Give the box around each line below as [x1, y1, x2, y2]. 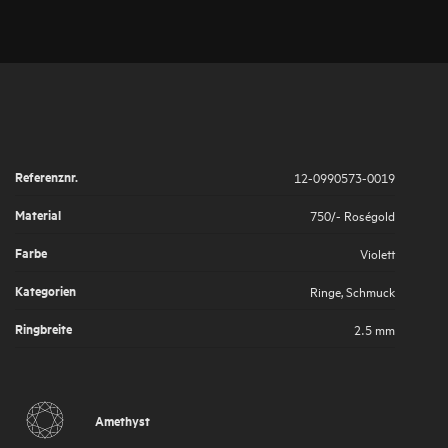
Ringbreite [15, 318, 72, 338]
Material [15, 204, 61, 224]
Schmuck [346, 280, 395, 300]
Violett [360, 242, 395, 262]
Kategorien [15, 280, 76, 300]
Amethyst [95, 411, 150, 430]
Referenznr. [15, 166, 78, 186]
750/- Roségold [310, 204, 395, 224]
